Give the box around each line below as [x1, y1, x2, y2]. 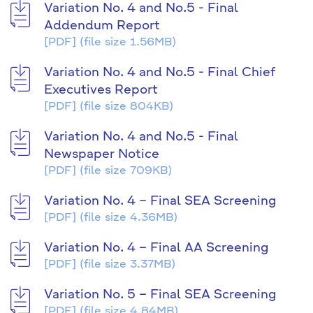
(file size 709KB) [76, 166, 172, 177]
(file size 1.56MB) [76, 37, 176, 48]
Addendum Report [44, 20, 160, 32]
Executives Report [44, 84, 158, 96]
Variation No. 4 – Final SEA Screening [44, 195, 276, 208]
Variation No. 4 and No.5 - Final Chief [44, 66, 275, 79]
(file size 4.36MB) [76, 212, 177, 224]
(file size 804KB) [76, 101, 173, 112]
